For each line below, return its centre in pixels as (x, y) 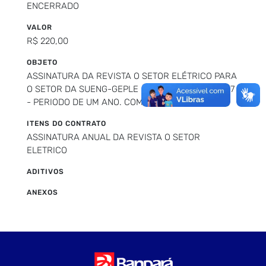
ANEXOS (42, 192)
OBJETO (42, 62)
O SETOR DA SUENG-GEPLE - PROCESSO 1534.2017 (131, 89)
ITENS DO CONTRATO (66, 123)
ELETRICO (47, 150)
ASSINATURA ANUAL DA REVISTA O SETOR (113, 137)
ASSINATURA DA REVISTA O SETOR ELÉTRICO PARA (132, 76)
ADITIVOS (45, 171)
